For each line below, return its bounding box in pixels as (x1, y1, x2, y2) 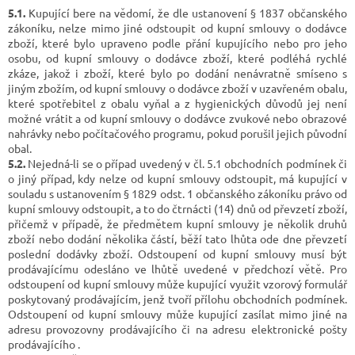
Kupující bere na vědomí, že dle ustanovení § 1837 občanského (25, 5, 347, 20)
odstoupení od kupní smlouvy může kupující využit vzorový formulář (8, 276, 347, 291)
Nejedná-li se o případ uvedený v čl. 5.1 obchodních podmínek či (25, 155, 347, 170)
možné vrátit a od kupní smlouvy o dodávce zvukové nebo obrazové (8, 110, 347, 125)
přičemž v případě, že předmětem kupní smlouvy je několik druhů (8, 216, 347, 231)
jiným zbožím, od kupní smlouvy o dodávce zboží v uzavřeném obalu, (8, 80, 347, 95)
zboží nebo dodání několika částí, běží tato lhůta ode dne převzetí (8, 231, 347, 246)
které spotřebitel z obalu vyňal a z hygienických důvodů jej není (8, 95, 347, 110)
